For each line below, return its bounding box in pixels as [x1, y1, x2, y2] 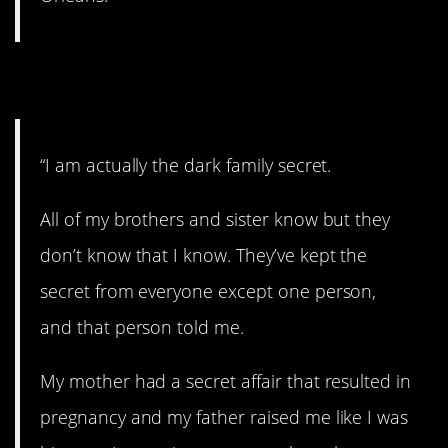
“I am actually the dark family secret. [40, 152, 332, 177]
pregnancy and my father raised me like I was [40, 405, 409, 430]
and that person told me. [40, 314, 244, 339]
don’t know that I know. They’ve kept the [40, 242, 368, 267]
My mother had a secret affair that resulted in [40, 369, 412, 394]
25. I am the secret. [15, 54, 337, 107]
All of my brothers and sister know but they [40, 206, 391, 231]
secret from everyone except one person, [40, 278, 377, 303]
